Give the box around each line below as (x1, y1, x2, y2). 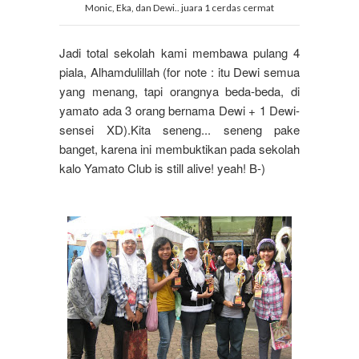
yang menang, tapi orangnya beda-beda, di (59, 83, 300, 100)
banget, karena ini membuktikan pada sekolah (59, 140, 300, 158)
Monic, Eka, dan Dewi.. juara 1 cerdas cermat (85, 2, 274, 14)
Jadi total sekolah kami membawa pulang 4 (59, 44, 300, 62)
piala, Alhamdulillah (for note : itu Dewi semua (59, 63, 300, 81)
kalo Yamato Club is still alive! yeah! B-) (59, 159, 265, 177)
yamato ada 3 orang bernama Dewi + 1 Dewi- (59, 102, 300, 119)
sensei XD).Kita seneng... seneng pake (59, 121, 300, 139)
